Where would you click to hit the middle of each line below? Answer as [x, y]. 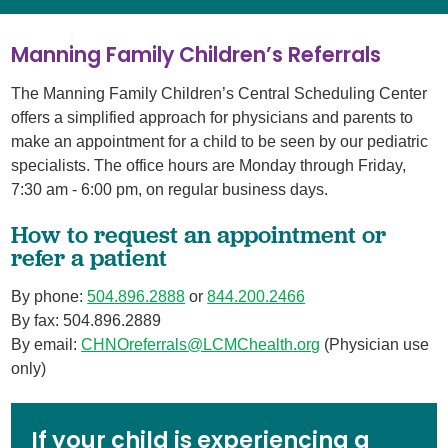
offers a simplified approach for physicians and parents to [212, 117]
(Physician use [375, 344]
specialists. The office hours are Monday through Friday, [209, 165]
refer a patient [89, 258]
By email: [46, 344]
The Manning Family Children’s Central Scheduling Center [219, 93]
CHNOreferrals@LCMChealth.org [201, 344]
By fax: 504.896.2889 [86, 320]
